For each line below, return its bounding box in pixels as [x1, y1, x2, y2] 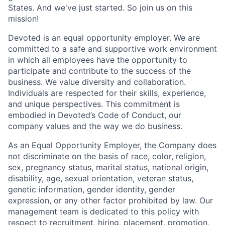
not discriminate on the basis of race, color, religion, [8, 151, 206, 162]
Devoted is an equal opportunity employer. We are [8, 33, 200, 43]
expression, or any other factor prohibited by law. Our [8, 195, 213, 206]
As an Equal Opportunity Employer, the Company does [8, 140, 216, 151]
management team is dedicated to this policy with [8, 206, 199, 217]
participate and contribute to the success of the [8, 66, 191, 76]
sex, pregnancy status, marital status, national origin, [8, 162, 208, 173]
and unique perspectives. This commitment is [8, 99, 180, 109]
